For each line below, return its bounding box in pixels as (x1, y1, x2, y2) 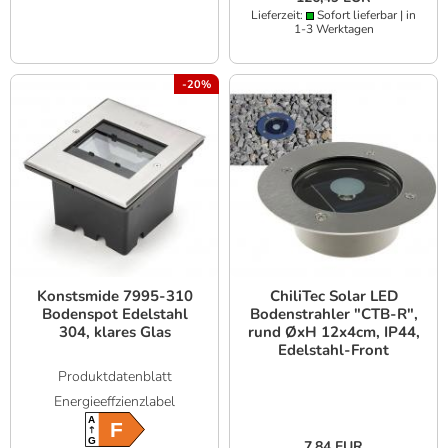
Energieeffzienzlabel (54, 392, 175, 412)
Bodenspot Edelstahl (41, 304, 188, 325)
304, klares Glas (58, 322, 171, 343)
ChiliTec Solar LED (269, 286, 398, 307)
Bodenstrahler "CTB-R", (249, 304, 418, 325)
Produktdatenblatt (57, 367, 172, 387)
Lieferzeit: (251, 6, 306, 23)
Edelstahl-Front (278, 340, 389, 361)
